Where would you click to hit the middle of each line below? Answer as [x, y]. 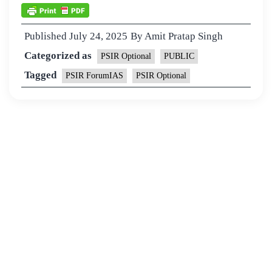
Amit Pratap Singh [184, 36]
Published [47, 36]
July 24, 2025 [98, 36]
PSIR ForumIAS [94, 76]
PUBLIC [179, 56]
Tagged [42, 75]
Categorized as [59, 56]
